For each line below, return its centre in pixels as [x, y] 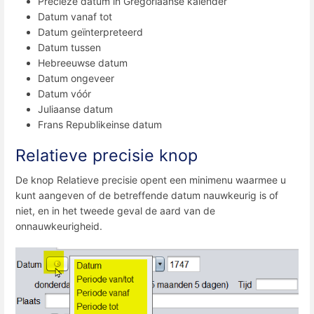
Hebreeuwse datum [83, 62]
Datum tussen [69, 47]
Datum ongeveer [76, 78]
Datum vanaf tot [75, 16]
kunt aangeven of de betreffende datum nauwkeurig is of [147, 195]
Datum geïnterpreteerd [90, 32]
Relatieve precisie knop [107, 155]
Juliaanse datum [75, 109]
